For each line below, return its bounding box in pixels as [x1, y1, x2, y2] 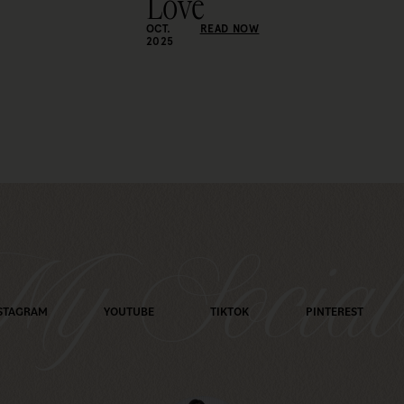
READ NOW [199, 22, 260, 35]
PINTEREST [305, 304, 363, 319]
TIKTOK [210, 304, 250, 319]
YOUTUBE [104, 304, 155, 319]
